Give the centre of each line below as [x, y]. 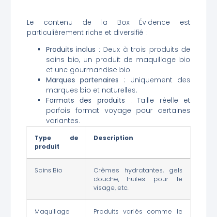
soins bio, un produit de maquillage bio [118, 60]
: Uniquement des [155, 80]
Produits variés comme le [138, 212]
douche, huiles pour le [138, 179]
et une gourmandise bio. [89, 70]
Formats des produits [85, 101]
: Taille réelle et [158, 101]
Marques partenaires [82, 80]
